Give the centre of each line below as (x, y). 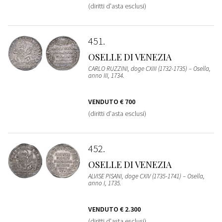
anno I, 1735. (105, 183)
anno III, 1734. (106, 76)
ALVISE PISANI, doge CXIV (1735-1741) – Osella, (146, 176)
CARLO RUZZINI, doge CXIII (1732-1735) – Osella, (149, 69)
